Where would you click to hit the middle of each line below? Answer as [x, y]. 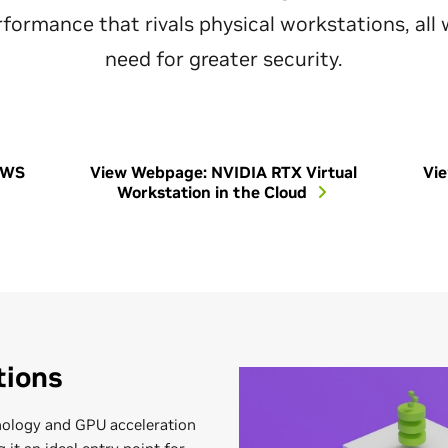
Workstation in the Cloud [214, 192]
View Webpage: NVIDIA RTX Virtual [224, 172]
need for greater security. [224, 59]
